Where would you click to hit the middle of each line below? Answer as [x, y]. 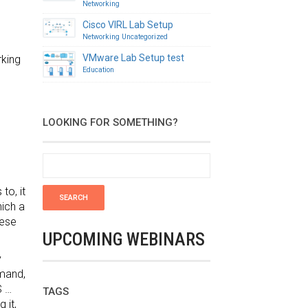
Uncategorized [145, 37]
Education [99, 70]
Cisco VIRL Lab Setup [128, 25]
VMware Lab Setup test [134, 58]
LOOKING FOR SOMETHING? [111, 122]
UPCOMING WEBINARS [124, 239]
